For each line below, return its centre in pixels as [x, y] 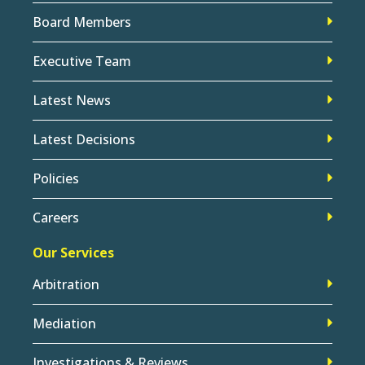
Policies [56, 178]
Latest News [72, 100]
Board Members [82, 22]
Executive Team [82, 61]
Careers [56, 217]
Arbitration [66, 284]
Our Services [73, 252]
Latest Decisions [84, 139]
